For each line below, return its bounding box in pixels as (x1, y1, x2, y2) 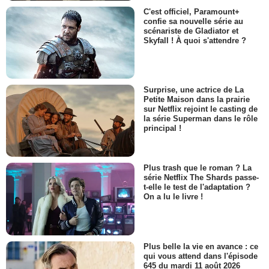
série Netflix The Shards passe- (144, 173, 259, 183)
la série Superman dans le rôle (144, 114, 258, 124)
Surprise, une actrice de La (144, 85, 244, 94)
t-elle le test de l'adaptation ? (144, 183, 250, 192)
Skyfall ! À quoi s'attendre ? (144, 35, 246, 45)
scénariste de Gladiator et (144, 26, 238, 35)
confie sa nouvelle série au (144, 16, 243, 26)
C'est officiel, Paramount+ (144, 7, 240, 16)
